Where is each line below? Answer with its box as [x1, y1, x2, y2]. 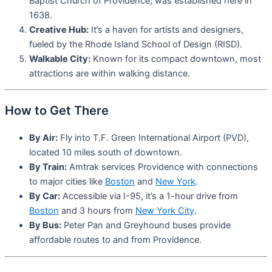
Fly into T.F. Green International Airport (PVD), [58, 132, 249, 144]
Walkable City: [29, 53, 90, 64]
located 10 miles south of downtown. [29, 147, 182, 158]
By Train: [29, 161, 67, 173]
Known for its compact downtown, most [90, 53, 261, 64]
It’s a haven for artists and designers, [89, 24, 243, 35]
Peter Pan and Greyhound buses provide [61, 220, 231, 231]
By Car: [29, 191, 60, 202]
